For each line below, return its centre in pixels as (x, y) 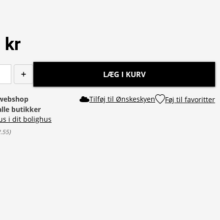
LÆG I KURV (124, 74)
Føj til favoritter (190, 99)
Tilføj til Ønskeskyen (122, 99)
